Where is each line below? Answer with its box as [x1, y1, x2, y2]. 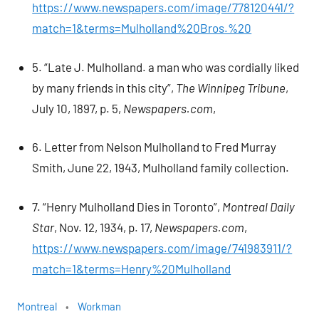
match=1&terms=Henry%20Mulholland [32, 261, 231, 276]
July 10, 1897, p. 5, [32, 100, 124, 115]
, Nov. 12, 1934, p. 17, [54, 219, 155, 234]
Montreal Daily [222, 199, 296, 214]
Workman [78, 300, 121, 313]
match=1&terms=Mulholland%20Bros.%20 [32, 21, 252, 36]
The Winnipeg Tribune [176, 80, 286, 95]
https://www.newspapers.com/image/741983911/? [32, 240, 293, 255]
